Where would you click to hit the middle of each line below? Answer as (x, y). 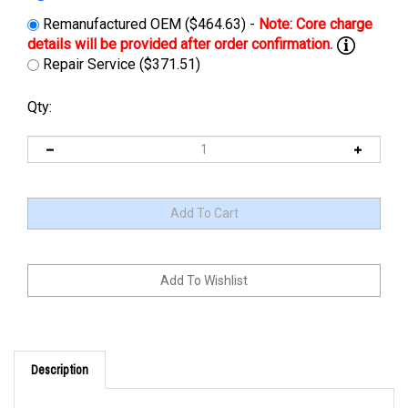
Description (60, 350)
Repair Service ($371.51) (120, 64)
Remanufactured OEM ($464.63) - (149, 24)
